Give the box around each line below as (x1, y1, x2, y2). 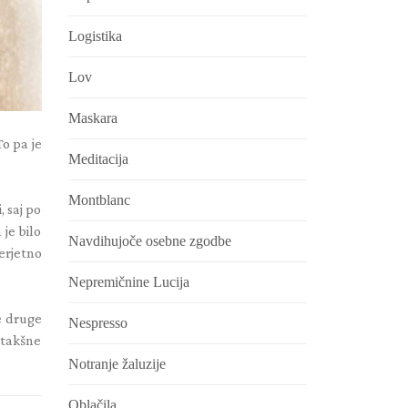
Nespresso (67, 315, 127, 331)
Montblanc (67, 192, 130, 208)
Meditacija (67, 151, 128, 167)
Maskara (67, 110, 117, 126)
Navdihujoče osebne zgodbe (67, 233, 231, 249)
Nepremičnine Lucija (67, 274, 189, 290)
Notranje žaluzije (67, 356, 166, 372)
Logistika (67, 28, 122, 44)
